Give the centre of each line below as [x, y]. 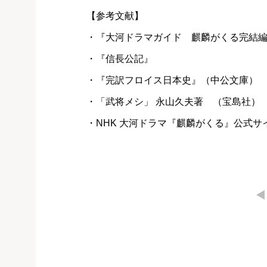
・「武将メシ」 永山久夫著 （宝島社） [173, 102]
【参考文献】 [115, 16]
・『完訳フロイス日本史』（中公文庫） [172, 80]
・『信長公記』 [120, 59]
